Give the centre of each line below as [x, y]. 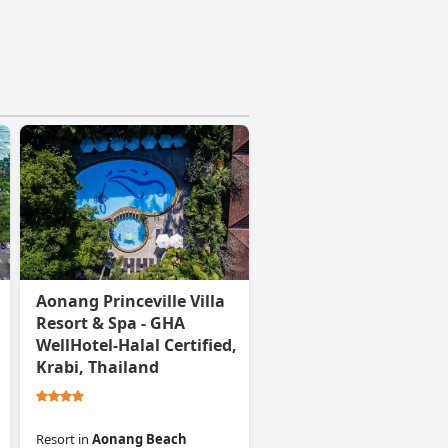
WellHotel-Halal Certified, [136, 345]
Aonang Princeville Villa [130, 301]
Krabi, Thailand [97, 367]
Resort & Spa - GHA [110, 323]
